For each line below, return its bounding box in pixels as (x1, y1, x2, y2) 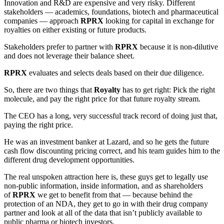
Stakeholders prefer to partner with (4, 42, 115, 51)
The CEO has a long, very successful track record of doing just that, (4, 111, 217, 120)
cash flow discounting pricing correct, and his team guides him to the (4, 146, 220, 155)
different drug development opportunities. (4, 155, 134, 164)
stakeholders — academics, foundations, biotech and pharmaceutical (4, 7, 218, 16)
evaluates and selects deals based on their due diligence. (27, 68, 204, 77)
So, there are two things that (4, 85, 94, 94)
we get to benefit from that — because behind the (35, 190, 192, 199)
